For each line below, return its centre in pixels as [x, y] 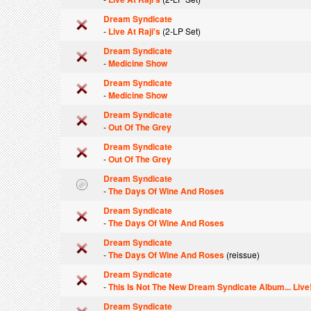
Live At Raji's [134, 31]
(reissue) [242, 254]
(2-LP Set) [180, 31]
